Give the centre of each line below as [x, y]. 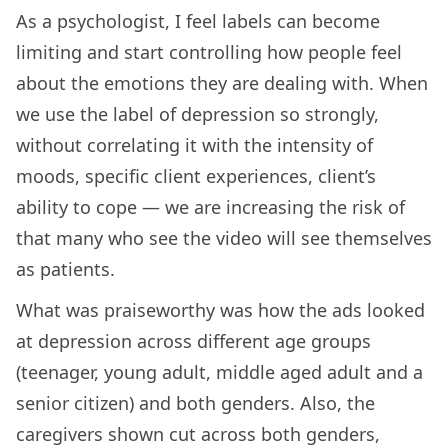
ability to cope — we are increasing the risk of [210, 206]
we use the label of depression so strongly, [197, 113]
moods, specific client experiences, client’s [196, 175]
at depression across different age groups [193, 340]
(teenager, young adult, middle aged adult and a [219, 371]
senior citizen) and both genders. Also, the [195, 402]
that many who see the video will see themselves [224, 237]
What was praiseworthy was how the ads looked [220, 309]
